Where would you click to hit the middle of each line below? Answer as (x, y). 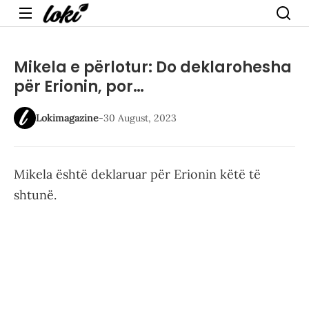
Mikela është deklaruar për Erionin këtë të (137, 174)
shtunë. (35, 195)
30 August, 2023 (140, 118)
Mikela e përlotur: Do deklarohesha (153, 67)
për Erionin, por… (79, 87)
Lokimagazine (67, 118)
